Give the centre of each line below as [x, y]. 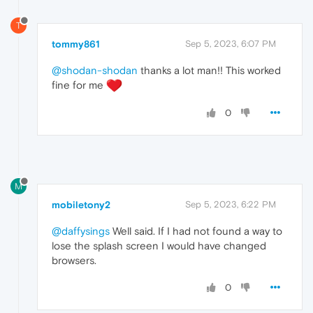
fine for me [79, 85]
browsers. [74, 261]
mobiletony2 [81, 205]
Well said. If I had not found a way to [196, 231]
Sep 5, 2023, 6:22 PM [231, 205]
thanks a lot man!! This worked [209, 70]
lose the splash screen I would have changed [159, 246]
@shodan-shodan [95, 70]
